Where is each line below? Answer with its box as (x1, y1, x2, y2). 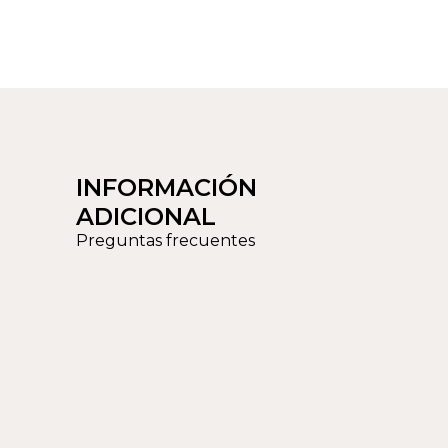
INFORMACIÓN (76, 172, 257, 202)
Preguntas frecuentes (76, 230, 255, 250)
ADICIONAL (76, 201, 216, 231)
